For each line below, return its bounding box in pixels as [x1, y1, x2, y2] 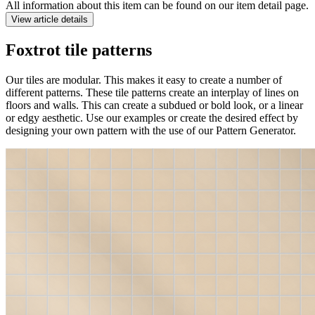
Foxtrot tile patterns [6, 40, 152, 59]
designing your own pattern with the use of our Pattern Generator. [6, 124, 296, 136]
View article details [11, 13, 88, 25]
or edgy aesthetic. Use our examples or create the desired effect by [6, 111, 298, 124]
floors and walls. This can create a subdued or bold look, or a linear [6, 98, 303, 111]
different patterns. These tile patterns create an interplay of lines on [6, 86, 299, 98]
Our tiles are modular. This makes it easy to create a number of [6, 73, 282, 86]
